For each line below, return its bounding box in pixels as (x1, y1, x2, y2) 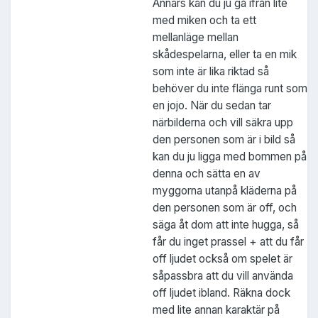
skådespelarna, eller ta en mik (153, 47, 297, 61)
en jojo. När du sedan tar (153, 98, 271, 112)
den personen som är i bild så (153, 132, 295, 146)
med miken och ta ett (153, 13, 256, 27)
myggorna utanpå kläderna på (153, 183, 297, 197)
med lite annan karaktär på (153, 302, 280, 317)
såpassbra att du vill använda (153, 268, 293, 283)
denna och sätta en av (153, 166, 261, 180)
